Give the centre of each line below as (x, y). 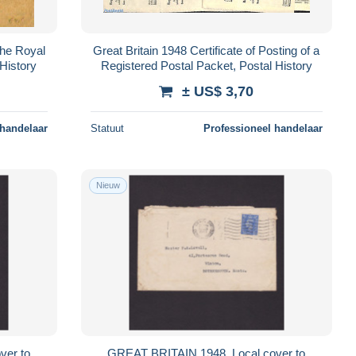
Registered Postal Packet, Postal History (206, 65)
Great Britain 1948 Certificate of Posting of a (207, 50)
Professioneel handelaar (263, 128)
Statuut (107, 128)
